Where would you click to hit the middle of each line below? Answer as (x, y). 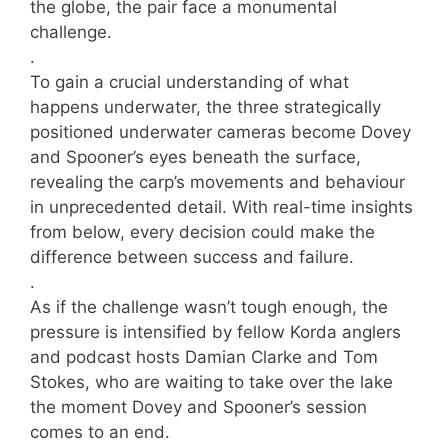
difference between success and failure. (192, 256)
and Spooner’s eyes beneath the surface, (195, 156)
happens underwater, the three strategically (205, 106)
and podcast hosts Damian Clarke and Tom (204, 356)
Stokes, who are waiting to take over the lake (211, 381)
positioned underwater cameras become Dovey (220, 131)
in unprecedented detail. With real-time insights (221, 206)
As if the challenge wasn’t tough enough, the (209, 306)
